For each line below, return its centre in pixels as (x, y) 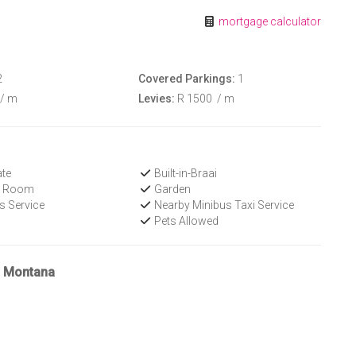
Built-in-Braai (185, 173)
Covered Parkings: (186, 79)
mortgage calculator (269, 21)
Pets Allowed (186, 221)
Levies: (156, 99)
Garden (172, 189)
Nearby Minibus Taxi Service (223, 205)
